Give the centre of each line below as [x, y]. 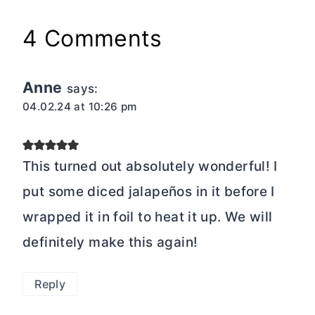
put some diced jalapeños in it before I [149, 192]
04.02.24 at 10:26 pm [80, 107]
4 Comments [92, 38]
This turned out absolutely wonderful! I [150, 167]
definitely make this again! [110, 243]
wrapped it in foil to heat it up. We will [148, 217]
